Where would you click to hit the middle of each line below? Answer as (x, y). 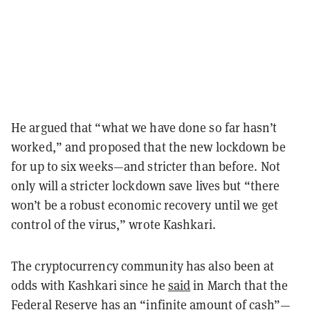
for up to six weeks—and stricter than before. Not (146, 166)
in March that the (239, 285)
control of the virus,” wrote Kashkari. (115, 224)
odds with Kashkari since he (90, 285)
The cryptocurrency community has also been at (143, 266)
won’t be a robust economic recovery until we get (145, 205)
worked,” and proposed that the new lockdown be (148, 147)
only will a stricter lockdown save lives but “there (146, 185)
